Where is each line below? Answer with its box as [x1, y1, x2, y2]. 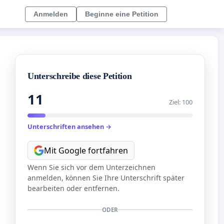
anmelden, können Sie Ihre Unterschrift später [27, 172, 184, 182]
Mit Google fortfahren [44, 144, 128, 156]
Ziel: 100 [169, 97, 192, 107]
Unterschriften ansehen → [27, 122, 111, 131]
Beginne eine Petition [85, 9, 158, 18]
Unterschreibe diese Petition [27, 71, 132, 81]
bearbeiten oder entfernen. [27, 183, 119, 193]
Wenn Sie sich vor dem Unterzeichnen [27, 162, 155, 172]
